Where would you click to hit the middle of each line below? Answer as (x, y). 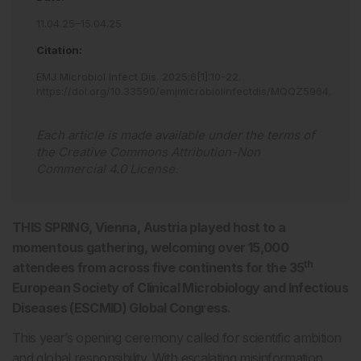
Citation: (59, 50)
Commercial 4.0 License (106, 169)
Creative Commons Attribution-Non (159, 152)
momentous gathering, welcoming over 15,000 (151, 247)
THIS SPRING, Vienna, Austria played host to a (149, 227)
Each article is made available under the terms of (176, 135)
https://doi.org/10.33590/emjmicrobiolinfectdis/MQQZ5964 (183, 91)
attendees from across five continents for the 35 (158, 268)
